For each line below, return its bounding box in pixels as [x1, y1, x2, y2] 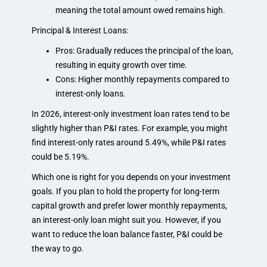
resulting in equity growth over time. [55, 60, 187, 70]
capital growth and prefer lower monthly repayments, [31, 200, 227, 210]
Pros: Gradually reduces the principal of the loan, [55, 45, 233, 55]
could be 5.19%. [31, 151, 89, 162]
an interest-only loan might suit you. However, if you [31, 215, 221, 225]
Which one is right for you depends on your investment [31, 172, 231, 182]
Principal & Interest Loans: [31, 25, 128, 35]
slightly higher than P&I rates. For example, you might [31, 123, 228, 133]
